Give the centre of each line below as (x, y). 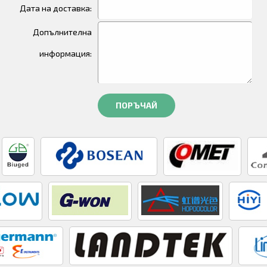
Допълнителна (62, 32)
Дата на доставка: (56, 8)
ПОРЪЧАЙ (136, 105)
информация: (66, 53)
